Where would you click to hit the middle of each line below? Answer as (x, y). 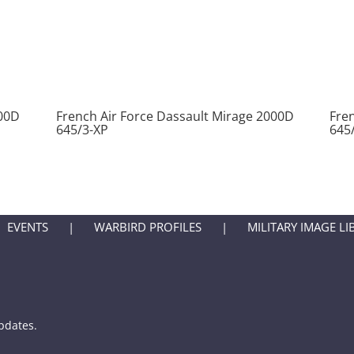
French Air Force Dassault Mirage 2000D (175, 116)
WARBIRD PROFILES (147, 226)
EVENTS (27, 226)
